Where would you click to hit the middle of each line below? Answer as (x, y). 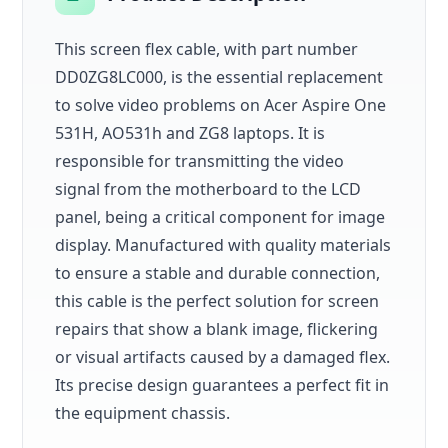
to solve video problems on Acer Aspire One (221, 104)
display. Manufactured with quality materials (223, 244)
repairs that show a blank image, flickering (217, 328)
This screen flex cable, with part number (207, 48)
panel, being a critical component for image (220, 216)
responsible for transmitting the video (200, 160)
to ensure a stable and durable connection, (218, 272)
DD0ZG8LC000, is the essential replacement (219, 76)
